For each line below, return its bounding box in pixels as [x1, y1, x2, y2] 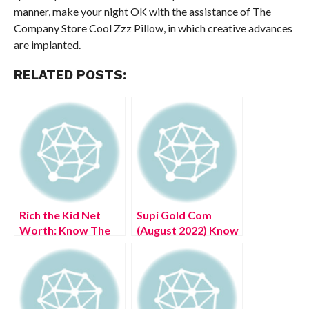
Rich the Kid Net [19, 208, 101, 221]
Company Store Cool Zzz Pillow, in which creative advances [13, 21, 292, 34]
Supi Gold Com [136, 208, 212, 221]
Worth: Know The [19, 223, 110, 237]
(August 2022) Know [136, 223, 239, 237]
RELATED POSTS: [13, 67, 126, 83]
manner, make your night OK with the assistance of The [13, 5, 271, 18]
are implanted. [13, 38, 81, 51]
